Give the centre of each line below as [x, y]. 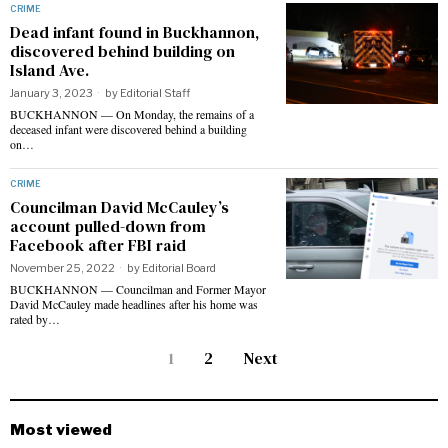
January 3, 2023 [51, 92]
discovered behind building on [122, 50]
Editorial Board [179, 267]
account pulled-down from [108, 225]
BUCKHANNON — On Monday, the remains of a [132, 113]
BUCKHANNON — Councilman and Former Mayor [138, 288]
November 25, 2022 [62, 267]
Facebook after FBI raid [98, 244]
